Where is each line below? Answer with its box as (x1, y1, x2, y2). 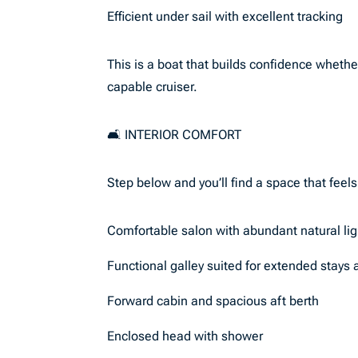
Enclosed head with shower (107, 328, 264, 344)
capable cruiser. (107, 79, 198, 94)
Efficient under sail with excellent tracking (107, 9, 344, 24)
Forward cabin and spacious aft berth (107, 293, 320, 308)
